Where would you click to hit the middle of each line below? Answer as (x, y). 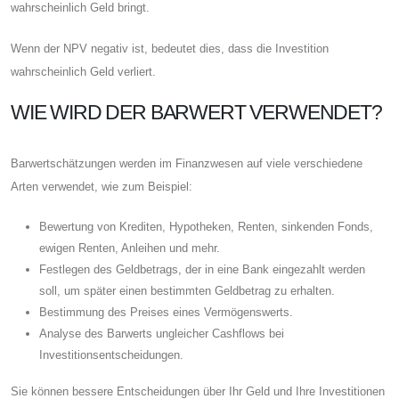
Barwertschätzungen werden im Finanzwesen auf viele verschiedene (187, 163)
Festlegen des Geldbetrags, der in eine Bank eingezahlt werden (202, 269)
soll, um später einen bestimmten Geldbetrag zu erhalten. (187, 290)
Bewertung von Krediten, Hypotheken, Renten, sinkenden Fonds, (206, 226)
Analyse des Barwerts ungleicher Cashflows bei (162, 333)
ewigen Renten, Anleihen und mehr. (130, 248)
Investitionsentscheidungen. (111, 354)
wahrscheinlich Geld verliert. (83, 71)
